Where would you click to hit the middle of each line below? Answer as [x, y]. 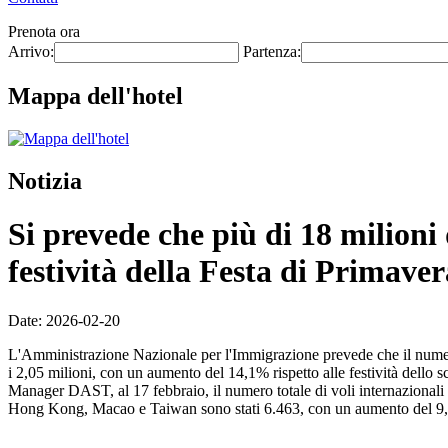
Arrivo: [31, 51]
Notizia [45, 180]
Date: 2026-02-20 [64, 320]
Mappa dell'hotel [95, 95]
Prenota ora [44, 31]
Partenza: [272, 51]
